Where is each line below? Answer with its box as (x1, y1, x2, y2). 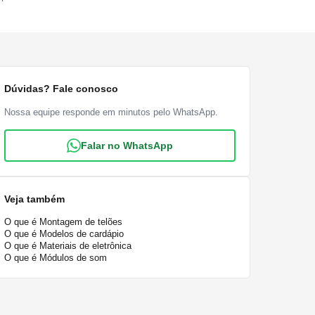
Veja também (4, 193, 65, 205)
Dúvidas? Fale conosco (4, 83, 119, 94)
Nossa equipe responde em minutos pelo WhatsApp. (4, 107, 219, 117)
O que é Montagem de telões (4, 217, 123, 227)
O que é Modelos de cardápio (4, 229, 124, 239)
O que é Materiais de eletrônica (4, 240, 132, 251)
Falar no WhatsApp (81, 140, 174, 151)
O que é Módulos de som (4, 252, 108, 263)
